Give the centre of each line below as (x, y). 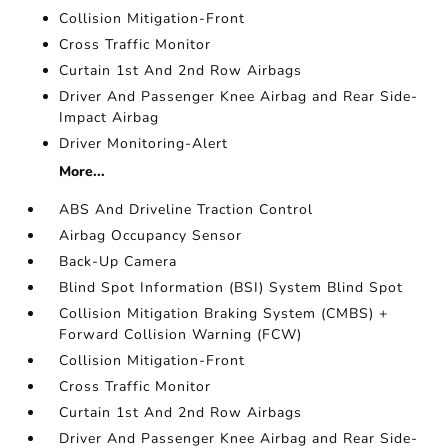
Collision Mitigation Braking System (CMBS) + (224, 313)
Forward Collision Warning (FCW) (181, 334)
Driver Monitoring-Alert (144, 143)
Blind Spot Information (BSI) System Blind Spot (231, 287)
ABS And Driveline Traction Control (186, 209)
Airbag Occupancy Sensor (151, 235)
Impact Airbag (109, 117)
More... (82, 171)
